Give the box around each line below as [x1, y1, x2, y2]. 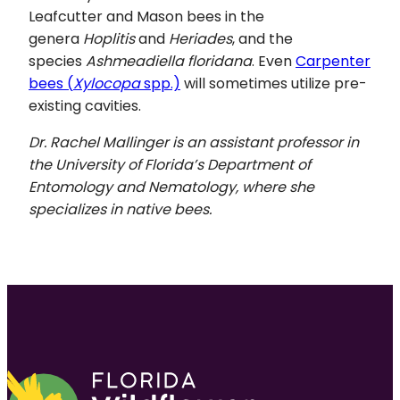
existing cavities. [29, 95, 141, 116]
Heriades [169, 28, 232, 49]
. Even [252, 50, 296, 71]
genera [29, 28, 83, 49]
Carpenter [296, 50, 371, 71]
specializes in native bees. [29, 198, 212, 220]
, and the [232, 28, 293, 49]
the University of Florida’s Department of [29, 154, 311, 175]
